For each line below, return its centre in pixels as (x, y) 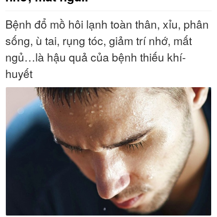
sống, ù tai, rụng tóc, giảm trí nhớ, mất (99, 40)
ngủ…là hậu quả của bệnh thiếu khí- (96, 57)
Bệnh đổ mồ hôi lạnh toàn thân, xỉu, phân (107, 24)
